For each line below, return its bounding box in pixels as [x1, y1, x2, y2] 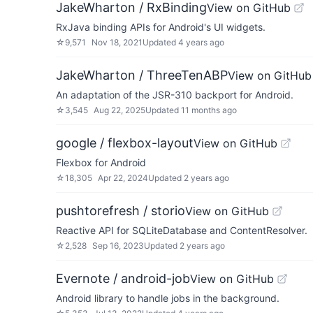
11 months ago [181, 105, 237, 115]
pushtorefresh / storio [56, 203, 185, 218]
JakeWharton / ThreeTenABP [56, 68, 228, 82]
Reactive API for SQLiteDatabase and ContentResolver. [56, 224, 307, 236]
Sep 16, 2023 [92, 240, 144, 251]
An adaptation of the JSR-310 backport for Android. [56, 89, 293, 101]
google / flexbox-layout [56, 136, 194, 150]
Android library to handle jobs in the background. [56, 292, 279, 304]
